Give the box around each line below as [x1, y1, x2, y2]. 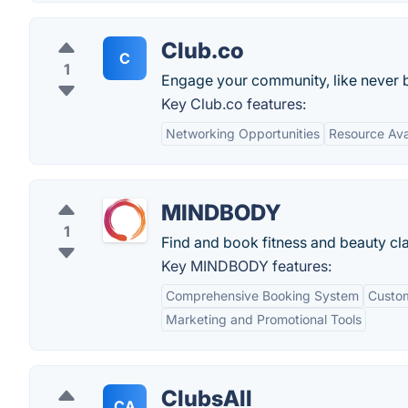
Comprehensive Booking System [166, 288, 359, 303]
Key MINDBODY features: [161, 257, 331, 275]
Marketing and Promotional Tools [166, 311, 362, 327]
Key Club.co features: [161, 95, 306, 113]
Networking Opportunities [166, 126, 320, 141]
